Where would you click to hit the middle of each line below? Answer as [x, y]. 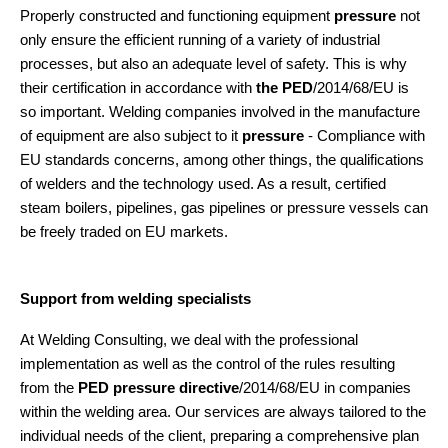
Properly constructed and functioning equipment [177, 16]
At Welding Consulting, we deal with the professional [189, 339]
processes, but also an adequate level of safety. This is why [213, 64]
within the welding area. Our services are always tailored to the [223, 411]
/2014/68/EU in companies [325, 387]
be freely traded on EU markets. [124, 232]
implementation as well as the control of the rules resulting [207, 363]
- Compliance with [366, 136]
